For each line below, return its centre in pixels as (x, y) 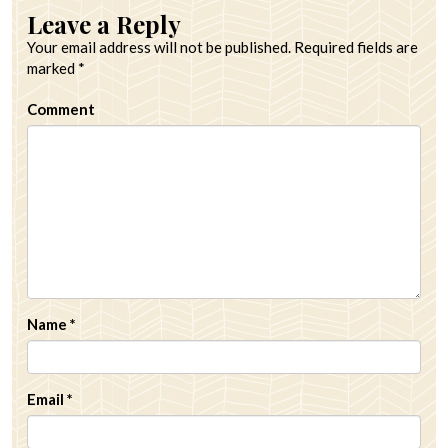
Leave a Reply (104, 24)
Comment (61, 109)
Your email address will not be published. (159, 47)
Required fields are (354, 47)
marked (52, 68)
